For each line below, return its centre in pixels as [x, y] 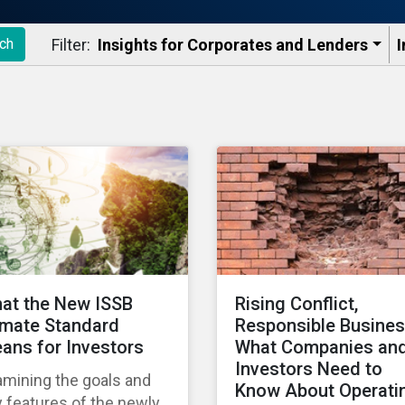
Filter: [71, 44]
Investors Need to [309, 369]
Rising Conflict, [297, 304]
